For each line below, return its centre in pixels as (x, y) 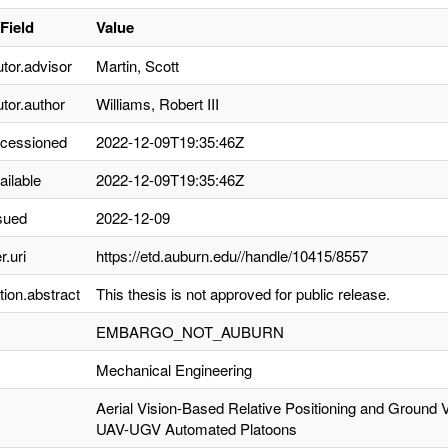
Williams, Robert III (157, 103)
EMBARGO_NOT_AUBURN (190, 331)
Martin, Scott (137, 65)
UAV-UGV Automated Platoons (196, 428)
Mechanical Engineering (174, 369)
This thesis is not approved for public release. (243, 293)
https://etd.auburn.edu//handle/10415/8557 (232, 255)
